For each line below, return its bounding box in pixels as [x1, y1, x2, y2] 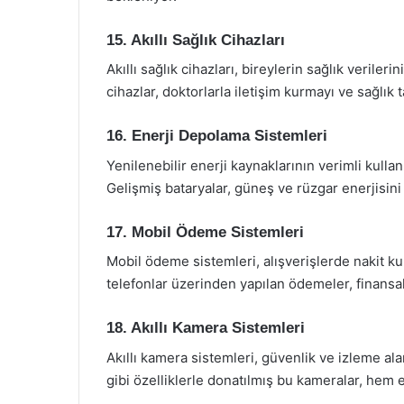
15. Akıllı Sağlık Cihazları [106, 31, 285, 49]
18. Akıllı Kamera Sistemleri [106, 319, 305, 336]
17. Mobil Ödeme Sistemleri [106, 223, 304, 241]
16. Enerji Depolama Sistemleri [106, 127, 327, 144]
